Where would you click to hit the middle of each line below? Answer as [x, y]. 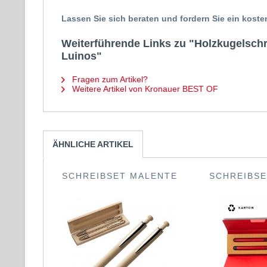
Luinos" [82, 56]
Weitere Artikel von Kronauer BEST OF [144, 89]
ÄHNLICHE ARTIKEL [93, 144]
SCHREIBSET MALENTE [119, 176]
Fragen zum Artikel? [109, 79]
